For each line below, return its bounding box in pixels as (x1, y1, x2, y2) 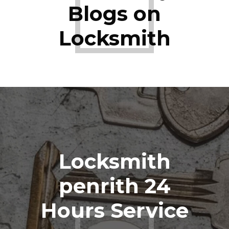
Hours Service (40, 198, 189, 223)
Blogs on (68, 1, 161, 27)
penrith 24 (58, 173, 171, 199)
